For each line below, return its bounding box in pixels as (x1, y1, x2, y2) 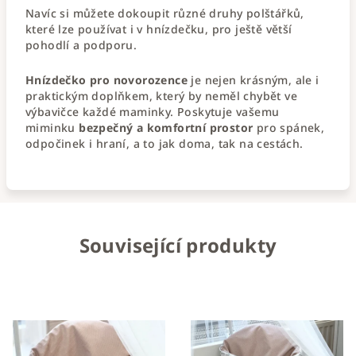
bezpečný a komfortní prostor (79, 119, 253, 135)
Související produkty (79, 231, 277, 258)
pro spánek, (253, 119, 325, 135)
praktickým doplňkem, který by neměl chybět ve (25, 87, 297, 103)
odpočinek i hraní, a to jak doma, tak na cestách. (25, 135, 304, 151)
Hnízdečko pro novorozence (25, 72, 188, 87)
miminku (25, 119, 79, 135)
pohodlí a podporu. (25, 37, 137, 52)
